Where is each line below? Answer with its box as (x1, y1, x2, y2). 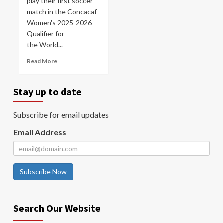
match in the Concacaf (27, 7, 97, 16)
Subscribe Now (20, 167, 67, 176)
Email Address (13, 127, 66, 137)
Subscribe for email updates (13, 110, 109, 119)
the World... (27, 40, 63, 49)
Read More (27, 57, 57, 65)
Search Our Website (13, 202, 101, 214)
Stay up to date (13, 85, 82, 98)
